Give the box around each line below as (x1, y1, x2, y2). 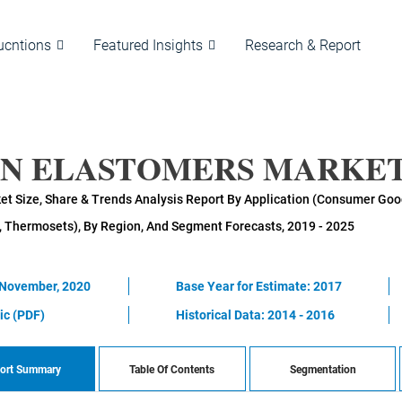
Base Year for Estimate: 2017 (176, 279, 343, 293)
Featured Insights (93, 37, 203, 54)
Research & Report (245, 37, 361, 54)
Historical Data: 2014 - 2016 (176, 308, 336, 322)
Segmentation (289, 363, 356, 376)
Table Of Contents (129, 363, 215, 376)
